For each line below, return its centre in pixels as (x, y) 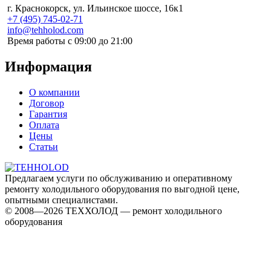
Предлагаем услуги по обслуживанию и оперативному (119, 178)
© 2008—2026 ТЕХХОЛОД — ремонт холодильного (113, 211)
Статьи (44, 146)
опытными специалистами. (61, 200)
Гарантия (48, 114)
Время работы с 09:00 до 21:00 (70, 41)
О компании (54, 92)
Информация (48, 66)
